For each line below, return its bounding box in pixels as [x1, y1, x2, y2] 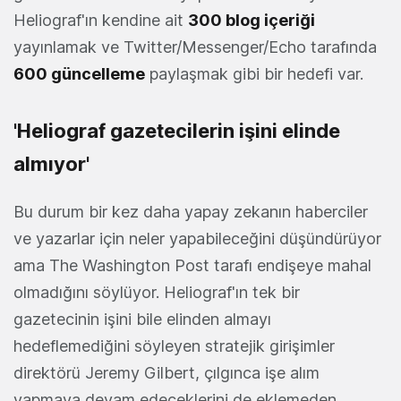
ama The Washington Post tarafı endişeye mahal [13, 256, 371, 276]
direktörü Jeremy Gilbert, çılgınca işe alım [13, 363, 320, 383]
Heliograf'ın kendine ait [13, 11, 188, 30]
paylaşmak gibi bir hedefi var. [145, 64, 363, 84]
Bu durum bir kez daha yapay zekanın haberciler [13, 202, 368, 222]
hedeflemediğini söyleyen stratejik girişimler [13, 337, 335, 356]
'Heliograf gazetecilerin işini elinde [13, 119, 340, 143]
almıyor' [13, 152, 90, 176]
